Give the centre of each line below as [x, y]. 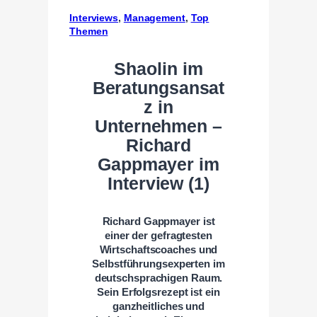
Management [154, 17]
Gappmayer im [158, 164]
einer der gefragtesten [158, 235]
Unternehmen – [158, 126]
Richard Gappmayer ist [158, 221]
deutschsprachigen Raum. [158, 278]
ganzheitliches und [158, 306]
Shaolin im [158, 69]
